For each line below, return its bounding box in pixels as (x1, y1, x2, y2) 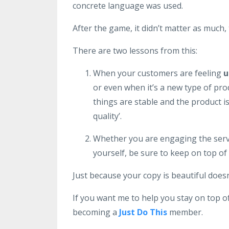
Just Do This (119, 206, 167, 218)
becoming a (73, 206, 119, 218)
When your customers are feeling (93, 67, 223, 79)
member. (169, 206, 203, 218)
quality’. (93, 110, 122, 122)
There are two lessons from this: (73, 44, 197, 56)
